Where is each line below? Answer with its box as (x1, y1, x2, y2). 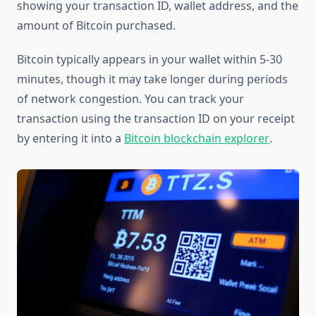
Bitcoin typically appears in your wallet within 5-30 (17, 51, 282, 68)
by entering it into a (17, 130, 124, 147)
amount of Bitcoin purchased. (17, 18, 176, 34)
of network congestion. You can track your (17, 91, 244, 107)
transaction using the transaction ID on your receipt (17, 111, 295, 127)
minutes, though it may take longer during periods (17, 71, 288, 87)
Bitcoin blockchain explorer (124, 130, 269, 147)
